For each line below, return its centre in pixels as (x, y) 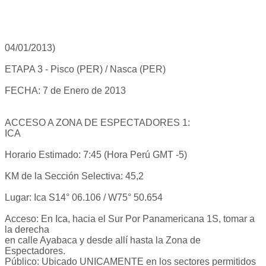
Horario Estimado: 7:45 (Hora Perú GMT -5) (96, 155)
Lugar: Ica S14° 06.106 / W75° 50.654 (84, 198)
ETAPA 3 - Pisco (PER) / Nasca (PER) (85, 69)
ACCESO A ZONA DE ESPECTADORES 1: (97, 123)
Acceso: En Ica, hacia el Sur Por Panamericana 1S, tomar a (130, 219)
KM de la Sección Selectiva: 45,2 (74, 176)
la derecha (27, 230)
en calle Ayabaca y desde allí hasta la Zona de (103, 240)
